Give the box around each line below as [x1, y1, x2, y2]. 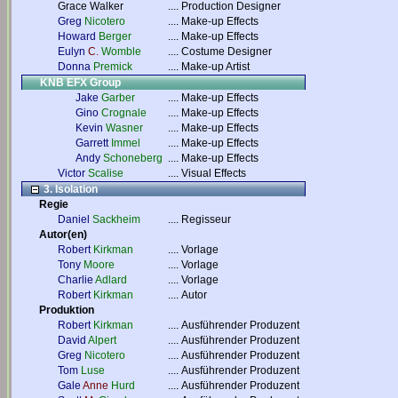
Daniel [58, 213, 90, 226]
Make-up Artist [181, 60, 250, 73]
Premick [93, 60, 132, 73]
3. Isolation [41, 183, 98, 195]
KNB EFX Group [40, 76, 121, 89]
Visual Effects [181, 167, 246, 179]
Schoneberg [103, 152, 163, 164]
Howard [58, 30, 96, 43]
